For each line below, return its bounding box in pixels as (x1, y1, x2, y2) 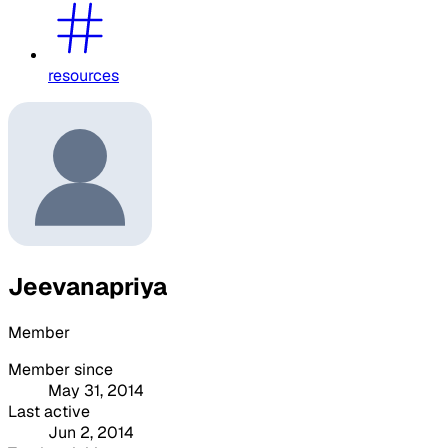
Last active (8, 400, 90, 422)
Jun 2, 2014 (48, 421, 134, 443)
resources (48, 64, 119, 86)
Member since (8, 358, 113, 380)
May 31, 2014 (48, 379, 144, 401)
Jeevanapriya (8, 270, 167, 302)
